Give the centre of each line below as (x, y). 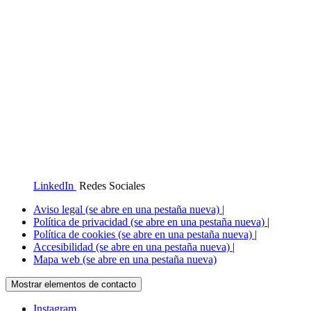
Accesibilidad (65, 246)
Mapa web (58, 259)
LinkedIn (53, 185)
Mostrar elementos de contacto (74, 284)
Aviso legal (59, 209)
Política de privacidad (82, 221)
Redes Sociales (111, 185)
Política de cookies (76, 234)
